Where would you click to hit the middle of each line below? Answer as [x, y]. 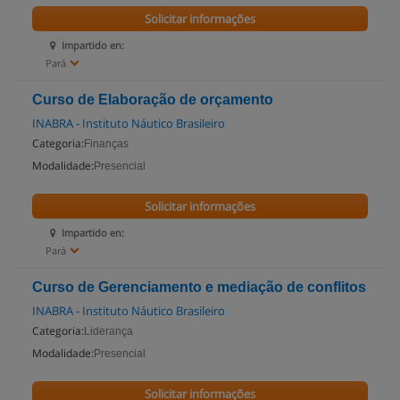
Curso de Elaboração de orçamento [153, 100]
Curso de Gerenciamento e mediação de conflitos [199, 287]
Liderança [108, 331]
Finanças [106, 144]
